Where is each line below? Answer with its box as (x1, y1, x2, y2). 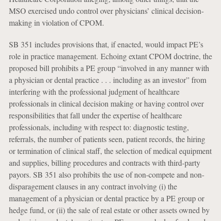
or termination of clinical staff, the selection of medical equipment (8, 146, 212, 156)
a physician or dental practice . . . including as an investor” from (8, 74, 206, 85)
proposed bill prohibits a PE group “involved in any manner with (8, 63, 209, 73)
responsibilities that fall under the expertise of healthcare (8, 110, 182, 120)
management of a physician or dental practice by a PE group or (8, 193, 204, 203)
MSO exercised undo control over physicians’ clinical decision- (8, 5, 204, 16)
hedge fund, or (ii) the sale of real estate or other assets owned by (8, 205, 210, 215)
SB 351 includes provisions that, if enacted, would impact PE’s (8, 39, 203, 49)
